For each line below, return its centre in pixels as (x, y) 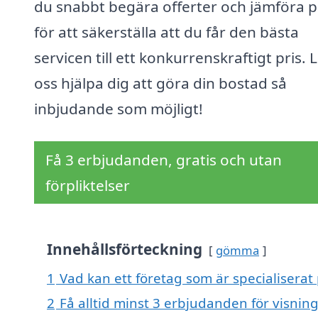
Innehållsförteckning (125, 250)
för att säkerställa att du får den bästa (166, 32)
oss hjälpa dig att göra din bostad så (160, 83)
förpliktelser (88, 186)
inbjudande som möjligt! (119, 109)
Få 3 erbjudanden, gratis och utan (164, 160)
